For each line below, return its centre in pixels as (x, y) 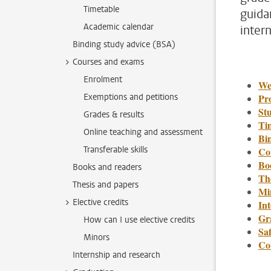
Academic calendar (119, 27)
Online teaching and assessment (143, 132)
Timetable (101, 9)
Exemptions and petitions (131, 97)
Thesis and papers (106, 185)
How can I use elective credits (139, 220)
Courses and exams (108, 62)
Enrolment (103, 80)
